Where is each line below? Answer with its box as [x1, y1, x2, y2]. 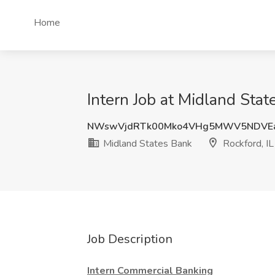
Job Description [87, 231, 172, 247]
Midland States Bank [101, 137, 192, 150]
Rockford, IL [220, 137, 274, 150]
